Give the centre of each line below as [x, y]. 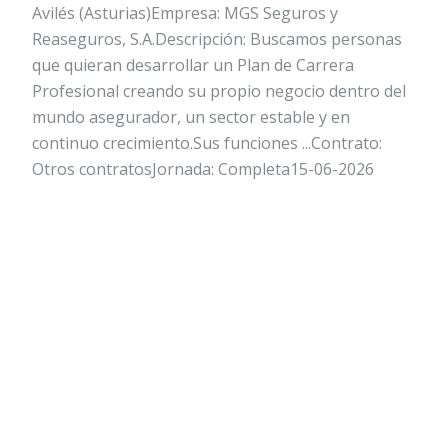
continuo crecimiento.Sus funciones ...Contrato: [207, 143]
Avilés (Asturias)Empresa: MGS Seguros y [185, 13]
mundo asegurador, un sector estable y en [191, 117]
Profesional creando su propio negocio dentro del [219, 91]
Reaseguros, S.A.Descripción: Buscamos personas [217, 39]
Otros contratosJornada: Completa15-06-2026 [203, 169]
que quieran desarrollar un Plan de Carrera [193, 65]
